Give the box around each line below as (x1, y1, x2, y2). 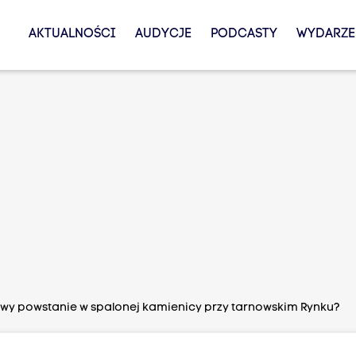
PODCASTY (210, 28, 277, 41)
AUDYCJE (134, 28, 192, 41)
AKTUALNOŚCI (28, 28, 116, 41)
